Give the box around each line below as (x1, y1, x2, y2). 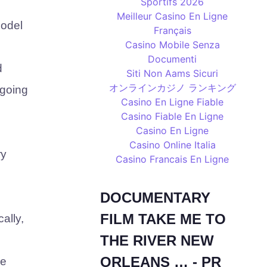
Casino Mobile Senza (125, 39, 220, 51)
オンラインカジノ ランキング (108, 82, 236, 94)
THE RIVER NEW (100, 232, 214, 249)
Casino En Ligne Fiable (121, 96, 224, 108)
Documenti (148, 53, 197, 65)
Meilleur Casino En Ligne (117, 10, 228, 22)
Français (153, 24, 191, 36)
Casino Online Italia (129, 139, 216, 151)
